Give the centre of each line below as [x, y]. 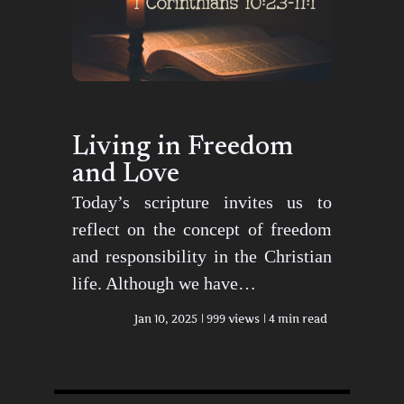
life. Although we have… [164, 284]
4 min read [298, 319]
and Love [126, 175]
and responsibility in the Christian [202, 257]
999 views [233, 319]
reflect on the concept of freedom [202, 230]
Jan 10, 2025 [166, 319]
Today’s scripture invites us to [202, 202]
